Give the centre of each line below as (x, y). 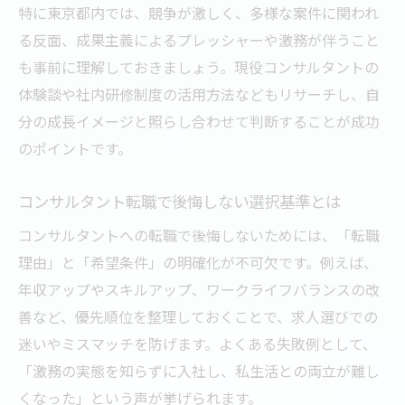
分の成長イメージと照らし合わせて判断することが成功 (199, 121)
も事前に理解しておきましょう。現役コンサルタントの (198, 66)
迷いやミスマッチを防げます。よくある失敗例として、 (198, 343)
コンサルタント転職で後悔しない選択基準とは (179, 200)
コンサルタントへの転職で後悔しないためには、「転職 (199, 235)
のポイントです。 (75, 148)
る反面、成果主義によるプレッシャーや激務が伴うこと (199, 39)
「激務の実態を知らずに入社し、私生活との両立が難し (199, 370)
